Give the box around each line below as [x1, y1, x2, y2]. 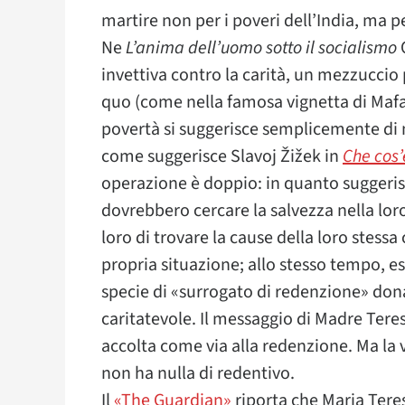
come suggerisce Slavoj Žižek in [101, 144, 343, 169]
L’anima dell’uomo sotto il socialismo [126, 35, 397, 61]
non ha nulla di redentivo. [101, 361, 295, 386]
